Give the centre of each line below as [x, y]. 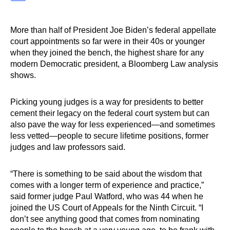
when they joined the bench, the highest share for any [107, 53]
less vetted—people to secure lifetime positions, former [109, 136]
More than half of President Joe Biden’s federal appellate [113, 30]
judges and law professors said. [68, 147]
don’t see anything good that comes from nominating [105, 219]
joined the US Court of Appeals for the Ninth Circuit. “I [107, 208]
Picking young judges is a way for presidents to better [107, 102]
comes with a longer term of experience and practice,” [107, 185]
